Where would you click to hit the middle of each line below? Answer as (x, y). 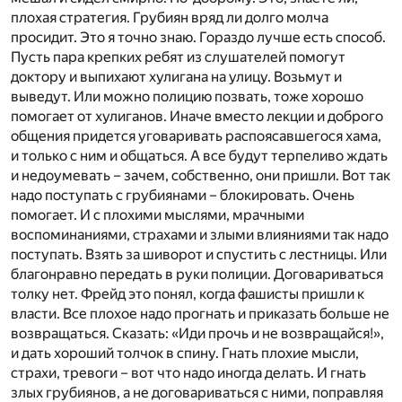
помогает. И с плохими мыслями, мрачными (157, 215)
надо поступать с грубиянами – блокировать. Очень (183, 196)
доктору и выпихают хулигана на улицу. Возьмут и (176, 77)
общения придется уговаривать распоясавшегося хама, (196, 136)
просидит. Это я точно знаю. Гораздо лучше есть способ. (198, 38)
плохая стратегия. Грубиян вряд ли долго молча (170, 18)
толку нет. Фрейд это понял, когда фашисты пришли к (188, 294)
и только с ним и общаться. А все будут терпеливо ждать (199, 156)
